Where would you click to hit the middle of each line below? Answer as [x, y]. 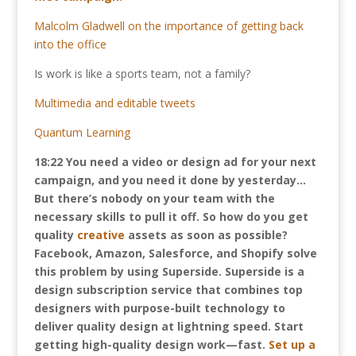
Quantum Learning [82, 132]
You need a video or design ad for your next [191, 162]
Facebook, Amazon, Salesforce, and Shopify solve [175, 253]
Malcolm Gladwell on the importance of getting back [168, 26]
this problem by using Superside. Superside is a [169, 271]
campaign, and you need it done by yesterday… [170, 180]
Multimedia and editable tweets [114, 103]
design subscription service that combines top [168, 290]
